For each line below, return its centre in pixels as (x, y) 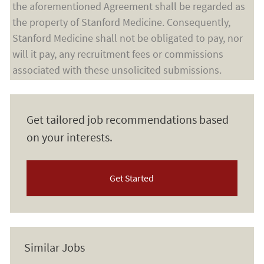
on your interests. (69, 137)
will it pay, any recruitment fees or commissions (118, 54)
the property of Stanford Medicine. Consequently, (121, 22)
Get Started (132, 178)
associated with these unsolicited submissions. (117, 70)
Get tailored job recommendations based (127, 119)
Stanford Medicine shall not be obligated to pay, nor (127, 38)
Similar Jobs (54, 247)
